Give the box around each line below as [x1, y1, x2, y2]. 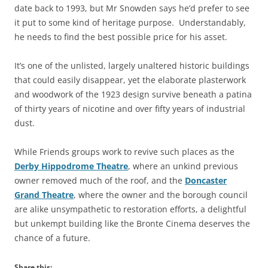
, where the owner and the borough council [74, 188, 248, 200]
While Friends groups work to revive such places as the [14, 145, 234, 157]
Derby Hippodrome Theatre [14, 160, 128, 172]
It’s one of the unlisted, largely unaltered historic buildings [14, 59, 249, 71]
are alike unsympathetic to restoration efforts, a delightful [14, 203, 246, 215]
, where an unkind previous [128, 160, 238, 172]
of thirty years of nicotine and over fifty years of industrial [14, 102, 245, 114]
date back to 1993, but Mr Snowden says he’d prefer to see [14, 2, 249, 14]
